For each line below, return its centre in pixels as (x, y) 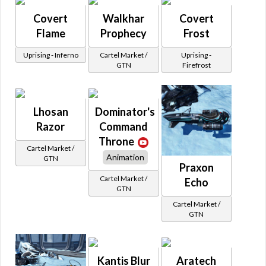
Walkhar (124, 18)
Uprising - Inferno (50, 55)
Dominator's (125, 111)
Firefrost (196, 65)
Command (124, 126)
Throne (117, 141)
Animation (126, 157)
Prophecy (124, 33)
